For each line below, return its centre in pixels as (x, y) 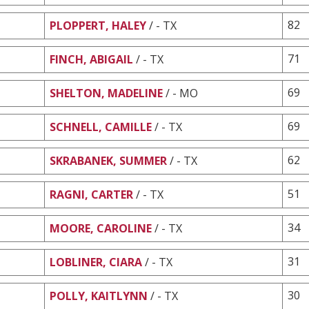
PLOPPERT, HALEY (98, 25)
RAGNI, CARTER (91, 194)
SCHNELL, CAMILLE (101, 127)
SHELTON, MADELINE (106, 93)
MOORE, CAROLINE (101, 228)
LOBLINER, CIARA (96, 262)
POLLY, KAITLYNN (99, 296)
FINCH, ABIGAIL (91, 59)
